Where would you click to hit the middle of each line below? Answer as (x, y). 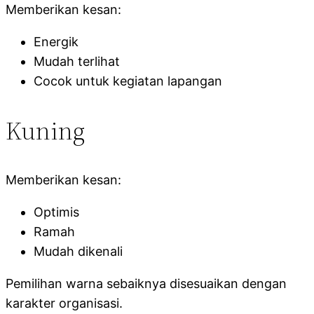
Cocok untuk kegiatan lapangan (128, 81)
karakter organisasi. (64, 303)
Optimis (56, 212)
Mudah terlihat (77, 61)
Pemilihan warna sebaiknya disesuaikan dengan (146, 283)
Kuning (45, 130)
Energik (56, 41)
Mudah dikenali (78, 251)
